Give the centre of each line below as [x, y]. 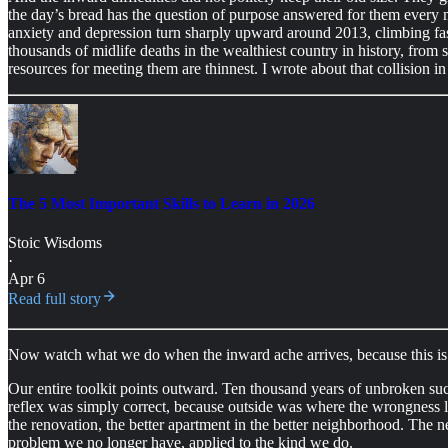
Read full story [54, 299]
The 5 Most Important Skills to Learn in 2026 [161, 203]
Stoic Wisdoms [55, 243]
